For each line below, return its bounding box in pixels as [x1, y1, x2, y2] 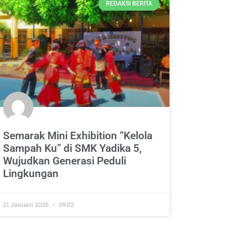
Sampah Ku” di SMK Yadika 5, [3, 142, 142, 154]
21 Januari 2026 [3, 200, 50, 208]
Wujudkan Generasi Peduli [3, 154, 126, 167]
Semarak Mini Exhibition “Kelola [3, 129, 152, 142]
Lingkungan [3, 167, 59, 180]
